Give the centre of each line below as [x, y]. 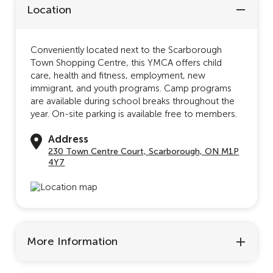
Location [49, 9]
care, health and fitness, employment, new [118, 75]
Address [69, 139]
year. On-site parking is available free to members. [134, 114]
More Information [72, 242]
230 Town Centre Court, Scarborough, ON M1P [144, 151]
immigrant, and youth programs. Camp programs [131, 88]
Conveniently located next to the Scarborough [126, 50]
